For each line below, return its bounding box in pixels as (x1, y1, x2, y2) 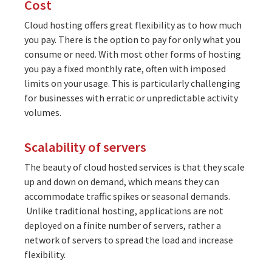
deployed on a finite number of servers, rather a (24, 219, 221, 231)
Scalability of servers (24, 138, 146, 155)
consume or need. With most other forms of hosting (24, 47, 241, 60)
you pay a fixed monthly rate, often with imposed (24, 62, 226, 75)
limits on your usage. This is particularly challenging (24, 76, 240, 89)
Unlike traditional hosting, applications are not (24, 204, 223, 217)
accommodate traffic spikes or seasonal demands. (24, 189, 230, 202)
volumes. (24, 106, 61, 118)
